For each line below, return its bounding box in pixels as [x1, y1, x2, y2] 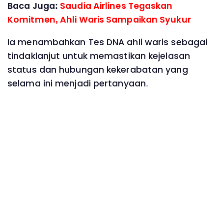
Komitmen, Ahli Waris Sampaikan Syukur [7, 14, 191, 26]
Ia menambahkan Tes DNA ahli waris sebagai [7, 36, 208, 48]
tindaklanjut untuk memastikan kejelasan [7, 50, 190, 62]
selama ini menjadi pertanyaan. [7, 77, 149, 89]
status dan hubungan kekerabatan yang [7, 63, 188, 76]
